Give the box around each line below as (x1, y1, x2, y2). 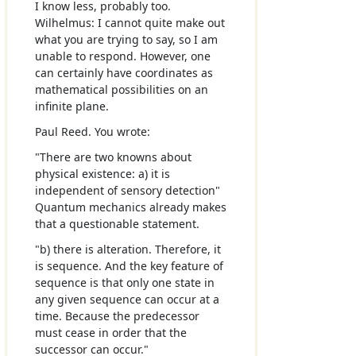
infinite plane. (34, 98, 109, 114)
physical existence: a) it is (34, 166, 170, 182)
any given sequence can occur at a (34, 292, 219, 308)
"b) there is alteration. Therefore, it (34, 242, 221, 257)
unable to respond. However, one (34, 48, 211, 64)
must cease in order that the (34, 325, 187, 341)
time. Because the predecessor (34, 308, 199, 324)
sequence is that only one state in (34, 275, 215, 291)
